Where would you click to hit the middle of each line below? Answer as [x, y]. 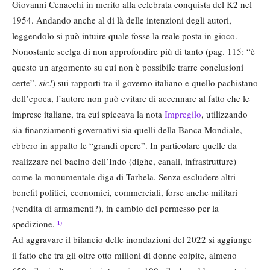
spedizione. [35, 224]
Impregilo [183, 114]
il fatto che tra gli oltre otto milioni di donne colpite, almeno [124, 255]
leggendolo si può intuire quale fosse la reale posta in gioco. [125, 36]
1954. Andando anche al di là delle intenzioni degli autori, [122, 20]
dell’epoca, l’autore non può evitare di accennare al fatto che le [131, 99]
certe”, [26, 83]
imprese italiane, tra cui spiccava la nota [88, 114]
